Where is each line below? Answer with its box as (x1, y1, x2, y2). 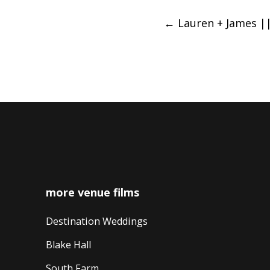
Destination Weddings (45, 214, 148, 228)
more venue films (45, 184, 139, 199)
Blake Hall (45, 237, 91, 251)
